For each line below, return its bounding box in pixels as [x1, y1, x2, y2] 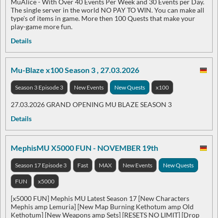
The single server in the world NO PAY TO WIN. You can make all [11, 6, 204, 14]
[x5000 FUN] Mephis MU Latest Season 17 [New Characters [11, 194, 189, 202]
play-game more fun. [11, 22, 73, 31]
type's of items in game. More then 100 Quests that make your [11, 14, 195, 22]
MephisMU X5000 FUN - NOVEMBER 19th [11, 143, 158, 152]
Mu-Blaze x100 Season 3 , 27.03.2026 [11, 65, 139, 74]
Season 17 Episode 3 [15, 162, 67, 169]
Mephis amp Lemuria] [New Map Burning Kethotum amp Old [11, 202, 194, 211]
